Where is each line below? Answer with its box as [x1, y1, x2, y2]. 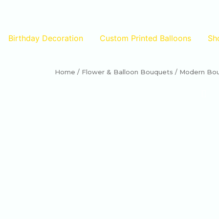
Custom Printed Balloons [100, 33, 191, 43]
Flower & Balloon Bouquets [82, 68, 173, 76]
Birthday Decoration [8, 33, 83, 43]
